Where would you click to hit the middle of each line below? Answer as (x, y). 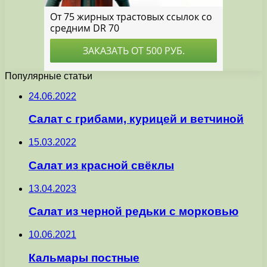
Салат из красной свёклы (101, 165)
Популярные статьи (49, 76)
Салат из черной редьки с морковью (133, 212)
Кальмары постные (84, 257)
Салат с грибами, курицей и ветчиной (136, 119)
